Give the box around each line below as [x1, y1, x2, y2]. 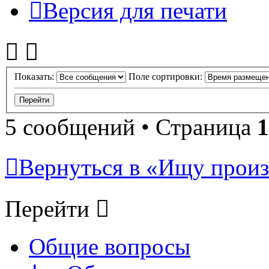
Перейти [5, 195, 89, 222]
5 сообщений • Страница [5, 113, 257, 140]
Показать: [14, 71, 56, 82]
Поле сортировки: [128, 71, 205, 82]
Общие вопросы [29, 233, 190, 259]
